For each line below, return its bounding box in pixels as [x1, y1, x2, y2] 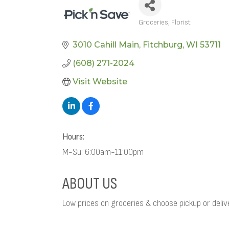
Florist [171, 18, 191, 27]
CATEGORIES [138, 24, 185, 37]
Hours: [62, 132, 84, 142]
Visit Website [73, 77, 127, 86]
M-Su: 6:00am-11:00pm [62, 147, 144, 157]
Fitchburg [143, 40, 182, 50]
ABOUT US [62, 174, 117, 194]
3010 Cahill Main [73, 40, 139, 50]
